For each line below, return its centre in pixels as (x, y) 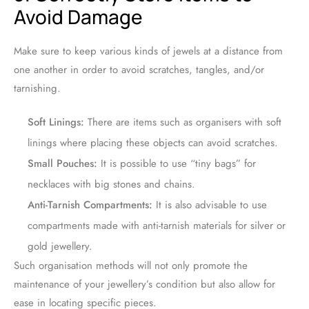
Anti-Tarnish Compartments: (90, 205)
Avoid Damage (78, 17)
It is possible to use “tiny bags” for (177, 164)
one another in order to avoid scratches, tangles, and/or (139, 70)
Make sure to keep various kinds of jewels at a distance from (148, 51)
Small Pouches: (62, 164)
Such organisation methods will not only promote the (131, 266)
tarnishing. (37, 89)
